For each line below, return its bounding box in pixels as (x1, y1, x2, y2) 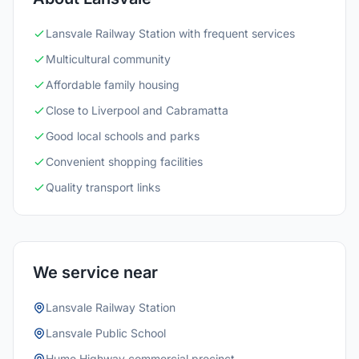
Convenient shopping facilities (46, 155, 203, 168)
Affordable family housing (46, 78, 179, 91)
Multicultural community (46, 52, 171, 66)
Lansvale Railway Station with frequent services (46, 26, 295, 40)
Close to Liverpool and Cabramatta (46, 103, 228, 117)
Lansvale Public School (46, 326, 166, 340)
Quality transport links (46, 180, 160, 194)
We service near (33, 263, 158, 282)
